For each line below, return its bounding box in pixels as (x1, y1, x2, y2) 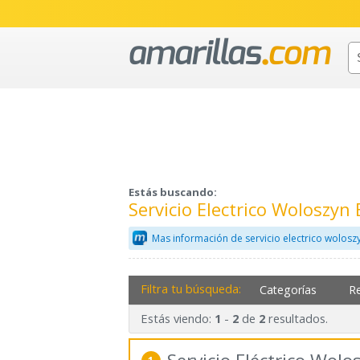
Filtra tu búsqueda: (140, 280, 241, 297)
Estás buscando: (129, 185, 217, 200)
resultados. (264, 310, 328, 327)
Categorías (260, 281, 317, 297)
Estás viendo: (140, 310, 215, 327)
